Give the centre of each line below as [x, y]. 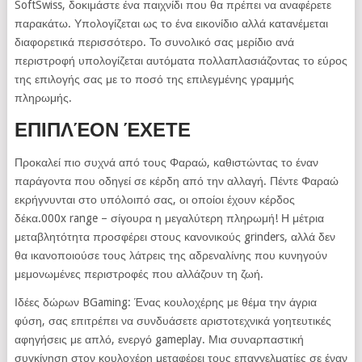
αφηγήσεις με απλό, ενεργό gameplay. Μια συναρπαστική [159, 339]
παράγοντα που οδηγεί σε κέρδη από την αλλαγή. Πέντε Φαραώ [176, 181]
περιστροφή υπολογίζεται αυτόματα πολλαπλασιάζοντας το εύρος [181, 60]
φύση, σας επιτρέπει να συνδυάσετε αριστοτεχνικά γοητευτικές [173, 320]
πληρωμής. [43, 97]
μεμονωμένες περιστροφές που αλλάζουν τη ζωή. [139, 274]
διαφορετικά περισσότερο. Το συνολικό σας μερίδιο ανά [154, 42]
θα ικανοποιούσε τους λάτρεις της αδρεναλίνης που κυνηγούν [170, 255]
